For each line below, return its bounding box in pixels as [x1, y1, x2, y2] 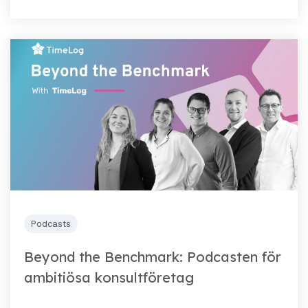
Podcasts [31, 217, 71, 230]
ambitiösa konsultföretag [24, 268, 194, 286]
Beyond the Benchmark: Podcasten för [24, 247, 281, 265]
